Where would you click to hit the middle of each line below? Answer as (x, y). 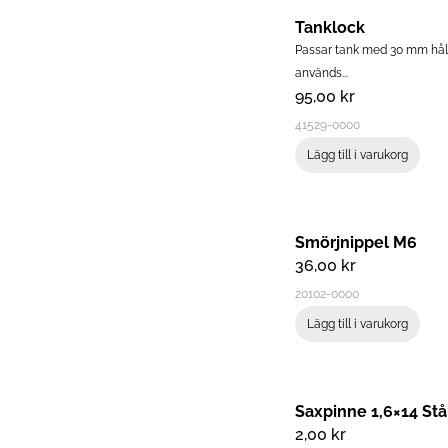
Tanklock (330, 28)
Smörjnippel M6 (356, 243)
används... (321, 73)
